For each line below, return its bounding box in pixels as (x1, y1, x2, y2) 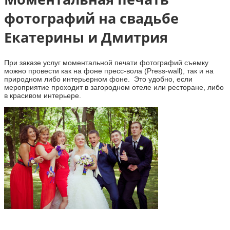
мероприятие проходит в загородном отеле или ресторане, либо (4, 83, 224, 91)
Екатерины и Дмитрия (4, 28, 168, 47)
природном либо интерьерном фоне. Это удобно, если (4, 74, 193, 83)
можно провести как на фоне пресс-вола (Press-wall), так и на (4, 66, 214, 75)
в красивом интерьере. (4, 91, 81, 100)
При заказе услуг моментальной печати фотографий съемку (4, 58, 208, 67)
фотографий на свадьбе (4, 9, 179, 28)
